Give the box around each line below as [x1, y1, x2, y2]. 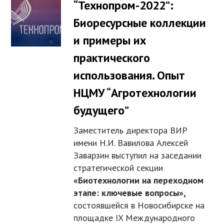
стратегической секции [73, 162, 163, 174]
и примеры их [73, 32, 146, 48]
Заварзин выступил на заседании [73, 149, 202, 161]
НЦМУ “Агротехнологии [73, 85, 197, 101]
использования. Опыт [73, 67, 185, 83]
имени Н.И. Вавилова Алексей [73, 137, 188, 149]
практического [73, 50, 150, 66]
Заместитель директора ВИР [73, 124, 188, 136]
